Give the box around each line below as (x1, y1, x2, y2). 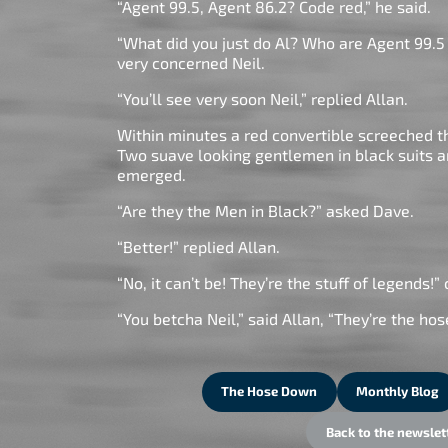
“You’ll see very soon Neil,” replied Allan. (117, 88, 416, 108)
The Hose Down (221, 383, 318, 400)
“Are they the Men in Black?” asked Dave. (117, 200, 418, 220)
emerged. (117, 164, 194, 184)
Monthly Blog (356, 383, 439, 400)
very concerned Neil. (117, 52, 273, 72)
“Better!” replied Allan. (117, 236, 284, 256)
